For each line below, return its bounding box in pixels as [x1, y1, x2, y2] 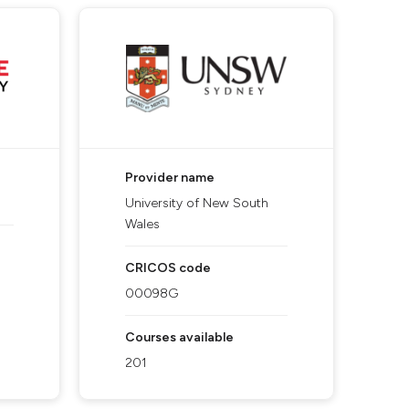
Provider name [125, 170, 215, 185]
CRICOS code [125, 260, 211, 276]
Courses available [125, 330, 234, 345]
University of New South [125, 195, 268, 211]
